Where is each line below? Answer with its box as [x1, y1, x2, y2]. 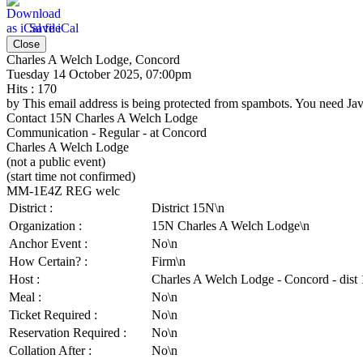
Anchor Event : [9, 236, 88, 250]
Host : [9, 271, 40, 286]
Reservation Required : [9, 325, 126, 340]
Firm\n [152, 254, 186, 268]
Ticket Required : [9, 307, 97, 322]
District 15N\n [152, 200, 224, 215]
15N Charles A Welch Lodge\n [152, 218, 310, 233]
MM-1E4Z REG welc [6, 183, 120, 198]
